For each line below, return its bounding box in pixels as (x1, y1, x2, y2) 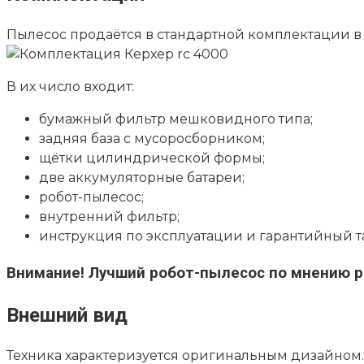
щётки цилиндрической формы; (39, 150, 265, 167)
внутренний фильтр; (39, 209, 180, 225)
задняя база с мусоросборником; (39, 131, 265, 147)
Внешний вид (6, 303, 128, 327)
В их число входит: (6, 79, 134, 95)
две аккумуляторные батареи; (39, 170, 245, 186)
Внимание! (6, 263, 84, 282)
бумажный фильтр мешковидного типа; (39, 111, 313, 128)
